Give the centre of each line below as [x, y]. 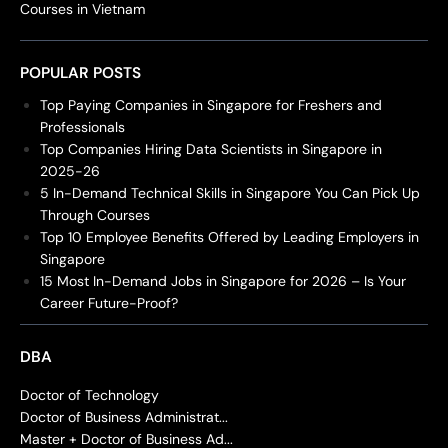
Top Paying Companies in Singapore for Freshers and [211, 104]
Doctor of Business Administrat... [124, 416]
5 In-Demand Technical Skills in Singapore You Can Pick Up [230, 192]
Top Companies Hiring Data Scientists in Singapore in [211, 148]
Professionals [82, 126]
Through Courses [95, 214]
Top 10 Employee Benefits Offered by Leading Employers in [229, 236]
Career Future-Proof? [109, 302]
